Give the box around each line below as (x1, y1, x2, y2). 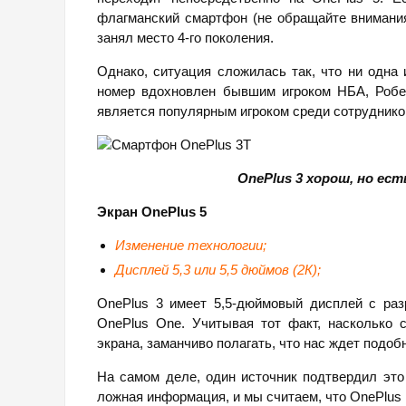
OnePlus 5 (141, 204, 207, 220)
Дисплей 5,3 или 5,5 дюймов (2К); (115, 262, 321, 278)
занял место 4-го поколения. (97, 30, 274, 46)
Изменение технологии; (115, 237, 266, 254)
